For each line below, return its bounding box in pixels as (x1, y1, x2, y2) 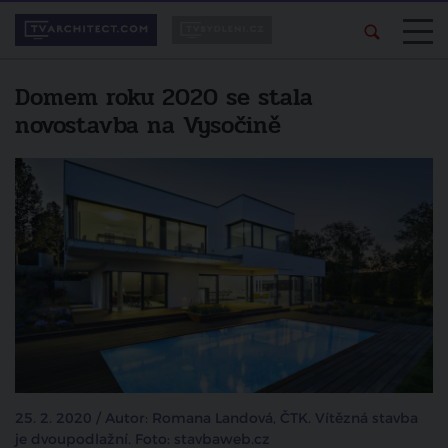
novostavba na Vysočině (15, 107, 281, 144)
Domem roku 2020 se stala (15, 79, 313, 116)
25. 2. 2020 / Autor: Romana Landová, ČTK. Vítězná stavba (15, 409, 418, 429)
